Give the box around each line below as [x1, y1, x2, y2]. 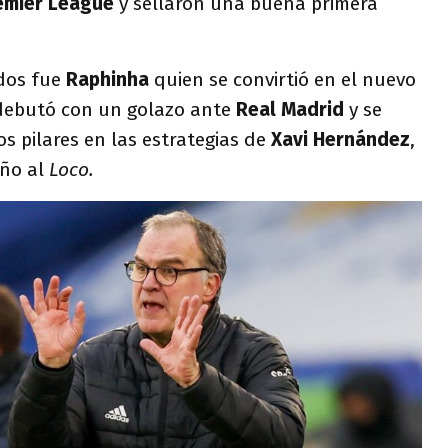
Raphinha [66, 68, 154, 91]
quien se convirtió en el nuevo [154, 68, 416, 91]
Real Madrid [236, 98, 349, 121]
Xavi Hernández [271, 128, 410, 151]
